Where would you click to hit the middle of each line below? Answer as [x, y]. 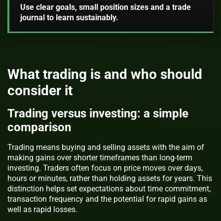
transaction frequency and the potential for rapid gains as [107, 199]
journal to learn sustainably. [69, 17]
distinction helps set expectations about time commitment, [109, 189]
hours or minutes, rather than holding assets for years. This [110, 179]
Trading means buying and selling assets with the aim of [106, 147]
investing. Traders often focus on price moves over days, [105, 168]
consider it [40, 91]
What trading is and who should [105, 74]
